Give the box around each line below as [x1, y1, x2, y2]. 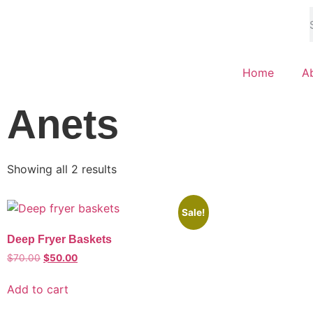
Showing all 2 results [7, 162, 117, 176]
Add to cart [7, 282, 68, 296]
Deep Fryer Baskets [7, 233, 112, 245]
